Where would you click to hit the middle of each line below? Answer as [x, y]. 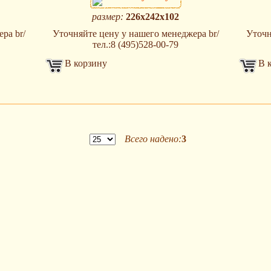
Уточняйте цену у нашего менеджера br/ [135, 34]
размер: [108, 17]
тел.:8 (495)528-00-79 [135, 45]
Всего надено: [153, 139]
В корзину [86, 64]
